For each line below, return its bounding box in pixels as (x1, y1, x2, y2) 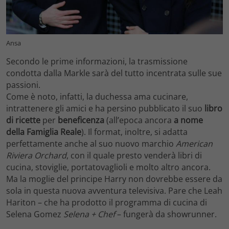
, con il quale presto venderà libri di (66, 149, 202, 161)
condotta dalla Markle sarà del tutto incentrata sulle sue (6, 67, 222, 79)
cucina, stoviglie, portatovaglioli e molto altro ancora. (6, 161, 211, 173)
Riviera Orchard (6, 149, 66, 161)
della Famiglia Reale (6, 126, 81, 138)
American (176, 138, 213, 149)
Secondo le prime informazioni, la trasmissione (6, 55, 188, 67)
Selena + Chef (63, 208, 117, 220)
